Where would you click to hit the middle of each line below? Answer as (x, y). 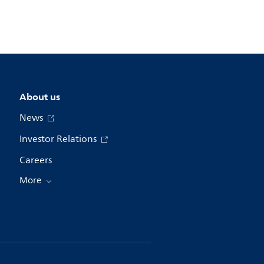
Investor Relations (59, 139)
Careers (35, 161)
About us (39, 97)
